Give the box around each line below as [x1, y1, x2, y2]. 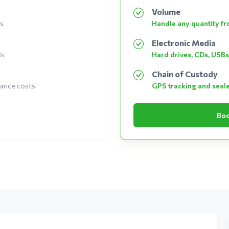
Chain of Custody [151, 68, 218, 79]
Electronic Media [151, 37, 216, 48]
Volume [151, 6, 180, 16]
